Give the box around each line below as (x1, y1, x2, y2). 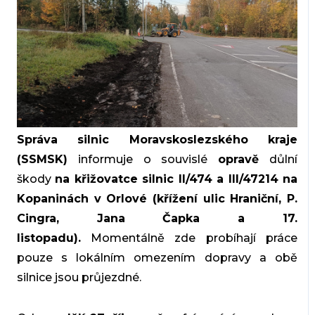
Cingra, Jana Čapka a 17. (16, 212, 298, 226)
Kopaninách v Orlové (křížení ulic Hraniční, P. (16, 192, 298, 206)
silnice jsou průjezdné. (16, 271, 141, 285)
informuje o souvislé (67, 153, 219, 167)
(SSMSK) (16, 153, 67, 167)
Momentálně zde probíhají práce (80, 231, 298, 245)
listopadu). (16, 231, 81, 245)
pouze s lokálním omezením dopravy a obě (16, 251, 298, 265)
